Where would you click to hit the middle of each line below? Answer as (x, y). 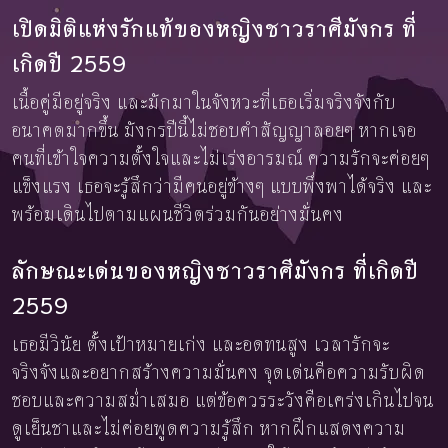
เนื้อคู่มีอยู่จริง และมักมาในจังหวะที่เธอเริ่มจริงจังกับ (204, 102)
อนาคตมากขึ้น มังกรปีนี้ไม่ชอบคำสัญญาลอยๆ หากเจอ (214, 130)
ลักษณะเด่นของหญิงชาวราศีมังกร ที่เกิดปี (215, 270)
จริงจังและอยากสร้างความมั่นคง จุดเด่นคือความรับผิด (219, 372)
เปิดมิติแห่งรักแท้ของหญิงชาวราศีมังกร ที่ (214, 28)
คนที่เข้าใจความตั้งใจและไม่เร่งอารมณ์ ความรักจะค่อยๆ (221, 158)
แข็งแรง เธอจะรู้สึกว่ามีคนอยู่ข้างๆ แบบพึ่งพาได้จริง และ (222, 186)
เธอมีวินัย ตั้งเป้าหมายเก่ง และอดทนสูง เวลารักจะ (201, 344)
